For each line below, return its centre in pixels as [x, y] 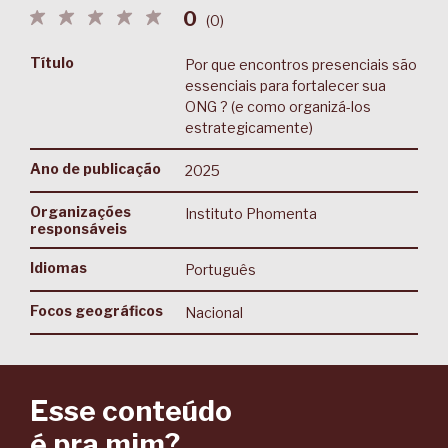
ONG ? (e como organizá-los [278, 106]
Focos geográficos [96, 310]
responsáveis [78, 228]
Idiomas [58, 267]
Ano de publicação [95, 168]
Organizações [80, 211]
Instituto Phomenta [251, 213]
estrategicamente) [249, 127]
